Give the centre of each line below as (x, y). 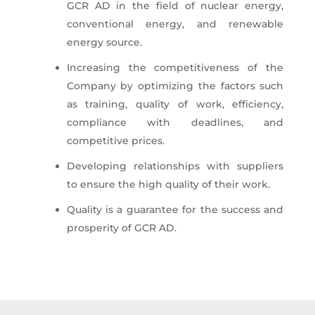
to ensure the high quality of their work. (168, 184)
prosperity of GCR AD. (121, 228)
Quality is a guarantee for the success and (175, 210)
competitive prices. (115, 141)
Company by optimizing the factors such (175, 86)
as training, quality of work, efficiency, (175, 104)
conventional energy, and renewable (175, 24)
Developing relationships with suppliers (175, 166)
